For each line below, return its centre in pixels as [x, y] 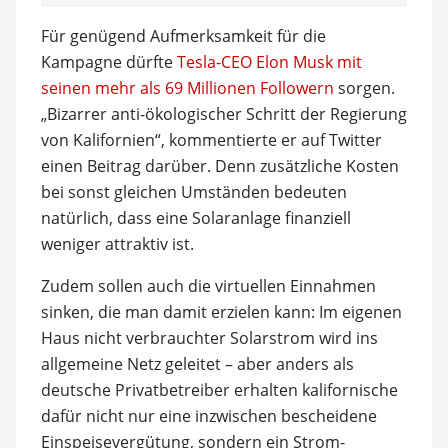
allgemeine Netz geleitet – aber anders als [197, 364]
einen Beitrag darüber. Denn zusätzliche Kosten [219, 166]
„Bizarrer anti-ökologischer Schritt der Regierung [223, 114]
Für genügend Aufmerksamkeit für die [183, 36]
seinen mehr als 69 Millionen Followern [187, 88]
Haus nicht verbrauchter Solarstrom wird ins [209, 338]
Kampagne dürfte [108, 62]
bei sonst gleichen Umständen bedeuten [193, 192]
